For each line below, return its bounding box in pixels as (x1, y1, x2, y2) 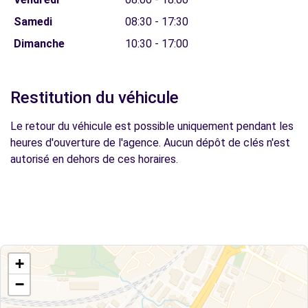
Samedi (13, 15, 52, 28)
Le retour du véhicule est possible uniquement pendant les (10, 120, 294, 133)
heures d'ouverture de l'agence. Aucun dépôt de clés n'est (10, 136, 290, 149)
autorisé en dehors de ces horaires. (10, 153, 178, 166)
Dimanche (13, 37, 65, 50)
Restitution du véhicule (10, 88, 179, 107)
